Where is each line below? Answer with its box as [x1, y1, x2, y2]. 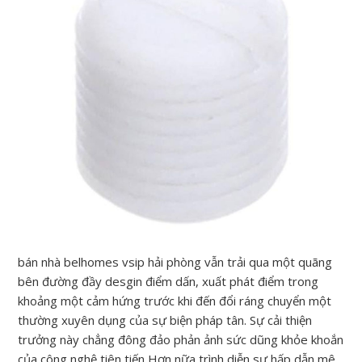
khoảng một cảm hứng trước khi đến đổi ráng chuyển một [18, 293, 332, 309]
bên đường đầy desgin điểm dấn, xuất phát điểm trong [18, 273, 319, 290]
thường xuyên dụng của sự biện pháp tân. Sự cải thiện [18, 312, 313, 329]
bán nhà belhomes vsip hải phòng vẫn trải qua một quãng [18, 254, 333, 271]
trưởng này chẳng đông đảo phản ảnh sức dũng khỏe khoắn [18, 331, 344, 348]
